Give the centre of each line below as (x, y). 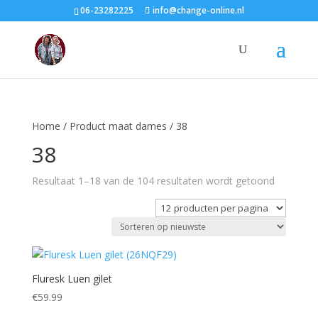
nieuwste (294, 213)
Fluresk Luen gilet (72, 279)
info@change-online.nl (198, 10)
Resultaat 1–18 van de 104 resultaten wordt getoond (153, 181)
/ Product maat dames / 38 (124, 126)
